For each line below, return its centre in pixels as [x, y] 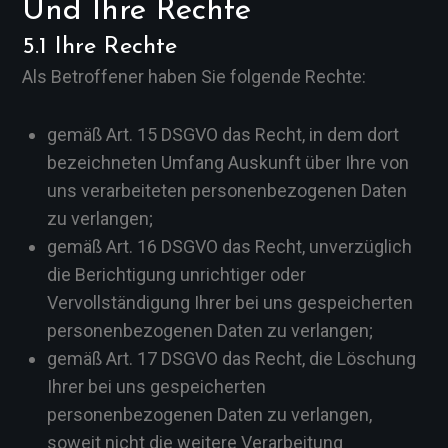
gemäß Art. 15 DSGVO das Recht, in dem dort [223, 134]
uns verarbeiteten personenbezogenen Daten [227, 190]
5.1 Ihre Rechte [99, 47]
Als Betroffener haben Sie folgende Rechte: [194, 76]
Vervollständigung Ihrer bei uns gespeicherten [230, 302]
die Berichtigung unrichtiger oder [176, 274]
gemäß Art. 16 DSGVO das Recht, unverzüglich [229, 246]
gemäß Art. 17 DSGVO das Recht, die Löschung [231, 358]
